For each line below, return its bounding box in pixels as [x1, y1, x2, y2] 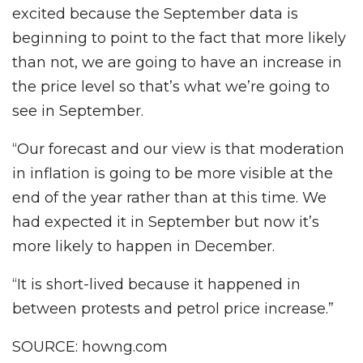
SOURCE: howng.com [12, 337, 168, 356]
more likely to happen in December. [12, 237, 275, 255]
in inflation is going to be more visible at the [12, 164, 333, 182]
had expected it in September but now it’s [12, 212, 319, 231]
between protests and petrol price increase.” [12, 299, 334, 318]
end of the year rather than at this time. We [12, 188, 327, 207]
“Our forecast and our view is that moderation [12, 139, 344, 158]
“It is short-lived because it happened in [12, 275, 301, 293]
